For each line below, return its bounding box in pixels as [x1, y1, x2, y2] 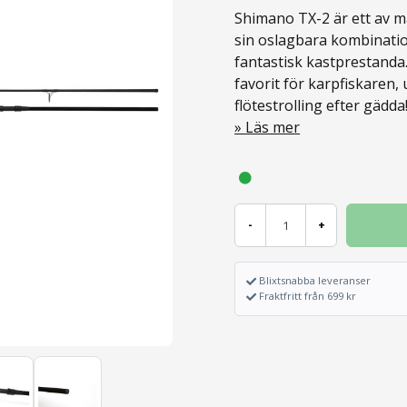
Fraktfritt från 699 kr [259, 289, 357, 303]
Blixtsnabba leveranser [259, 273, 372, 287]
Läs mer [245, 117, 301, 137]
